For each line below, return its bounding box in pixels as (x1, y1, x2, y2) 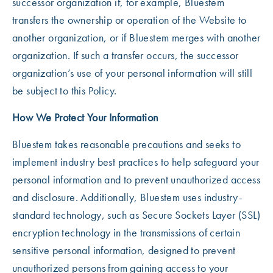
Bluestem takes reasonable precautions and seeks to (12, 137, 241, 151)
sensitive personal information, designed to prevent (12, 243, 236, 257)
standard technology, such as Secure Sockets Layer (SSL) (12, 208, 260, 222)
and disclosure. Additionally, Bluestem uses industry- (12, 190, 243, 204)
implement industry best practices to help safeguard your (12, 155, 260, 169)
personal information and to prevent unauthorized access (12, 172, 260, 186)
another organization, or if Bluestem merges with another (12, 30, 261, 44)
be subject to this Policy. (12, 83, 117, 97)
